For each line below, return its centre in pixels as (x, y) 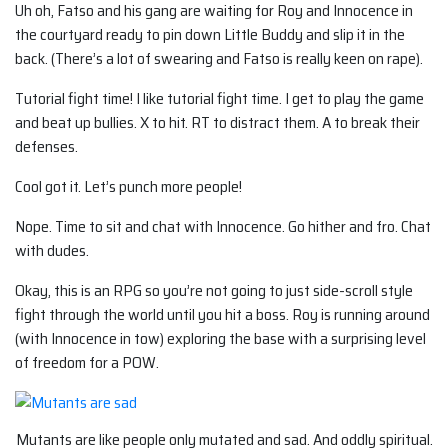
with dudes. (52, 250)
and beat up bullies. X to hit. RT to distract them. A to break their (217, 122)
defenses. (46, 146)
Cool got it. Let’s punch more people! (128, 186)
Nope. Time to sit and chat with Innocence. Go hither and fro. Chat (223, 226)
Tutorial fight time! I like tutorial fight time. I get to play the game (219, 98)
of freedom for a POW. (87, 362)
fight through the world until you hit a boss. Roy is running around (222, 314)
